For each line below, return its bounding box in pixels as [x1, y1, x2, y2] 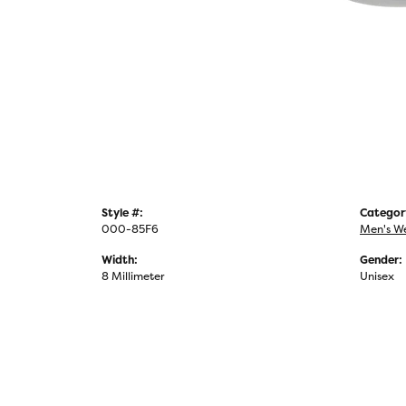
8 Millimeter [101, 268, 164, 285]
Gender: [360, 252, 402, 268]
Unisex [360, 268, 394, 285]
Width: [101, 252, 138, 268]
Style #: [101, 205, 143, 221]
